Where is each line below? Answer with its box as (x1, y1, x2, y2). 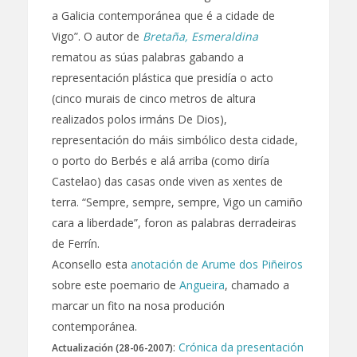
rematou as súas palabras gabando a (51, 49, 244, 65)
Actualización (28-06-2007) (51, 340, 173, 354)
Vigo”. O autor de (51, 28, 143, 44)
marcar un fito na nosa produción (51, 297, 225, 313)
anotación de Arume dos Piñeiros (130, 256, 303, 272)
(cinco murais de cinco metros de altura (51, 90, 256, 106)
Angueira (178, 277, 225, 292)
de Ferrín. (51, 235, 100, 251)
